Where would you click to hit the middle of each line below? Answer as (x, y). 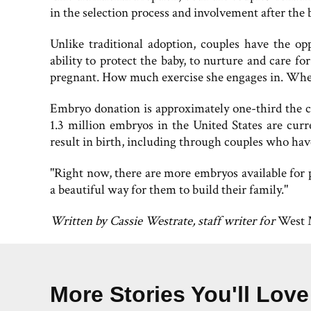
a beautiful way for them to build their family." (169, 190)
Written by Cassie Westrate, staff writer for (162, 221)
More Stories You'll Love (179, 294)
